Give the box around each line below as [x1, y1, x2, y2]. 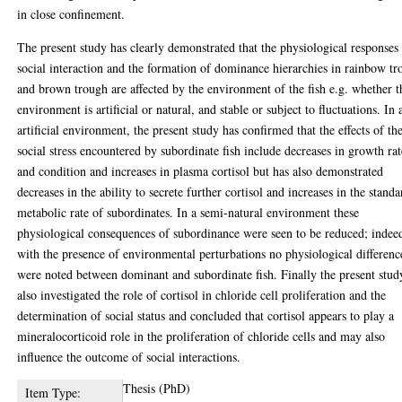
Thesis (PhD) [123, 379, 191, 397]
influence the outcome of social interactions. [17, 347, 241, 365]
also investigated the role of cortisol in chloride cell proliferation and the [17, 285, 387, 303]
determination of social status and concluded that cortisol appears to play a [17, 306, 395, 324]
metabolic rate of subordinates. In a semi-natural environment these [17, 203, 360, 221]
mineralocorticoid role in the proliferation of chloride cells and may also [17, 327, 386, 345]
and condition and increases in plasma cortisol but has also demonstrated [17, 162, 384, 179]
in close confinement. [17, 4, 126, 22]
